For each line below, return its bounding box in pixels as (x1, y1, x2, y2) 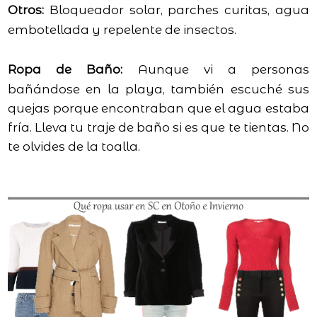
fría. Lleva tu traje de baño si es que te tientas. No (8, 120, 309, 135)
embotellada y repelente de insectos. (8, 23, 237, 38)
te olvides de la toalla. (8, 139, 141, 154)
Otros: (8, 3, 45, 18)
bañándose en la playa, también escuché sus (8, 82, 309, 97)
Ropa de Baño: (8, 62, 123, 77)
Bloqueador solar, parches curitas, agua (44, 3, 309, 18)
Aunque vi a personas (122, 62, 309, 77)
